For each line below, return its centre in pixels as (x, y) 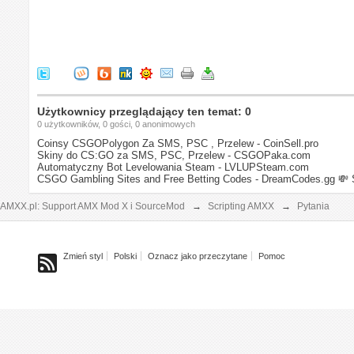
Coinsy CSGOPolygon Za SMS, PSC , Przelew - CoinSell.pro (178, 143)
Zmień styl (83, 256)
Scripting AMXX (241, 206)
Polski (126, 256)
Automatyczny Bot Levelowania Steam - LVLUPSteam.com (173, 167)
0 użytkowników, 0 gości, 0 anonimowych (117, 124)
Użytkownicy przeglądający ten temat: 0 (145, 111)
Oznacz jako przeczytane (198, 256)
